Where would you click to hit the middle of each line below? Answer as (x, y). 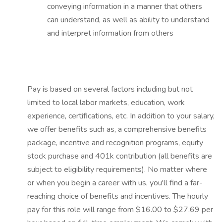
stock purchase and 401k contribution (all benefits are (120, 156)
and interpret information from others (110, 33)
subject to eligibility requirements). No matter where (117, 169)
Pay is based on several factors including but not (110, 89)
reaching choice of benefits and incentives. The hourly (118, 196)
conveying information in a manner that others (125, 6)
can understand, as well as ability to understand (128, 20)
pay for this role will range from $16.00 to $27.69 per (120, 210)
